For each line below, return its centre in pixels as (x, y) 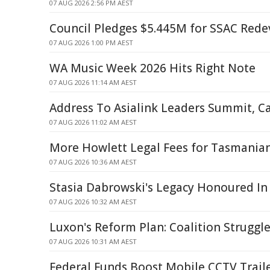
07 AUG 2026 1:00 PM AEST (91, 42)
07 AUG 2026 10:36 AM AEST (93, 162)
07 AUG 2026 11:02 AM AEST (93, 122)
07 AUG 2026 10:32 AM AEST (93, 202)
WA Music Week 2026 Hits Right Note (152, 68)
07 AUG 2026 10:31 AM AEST (93, 241)
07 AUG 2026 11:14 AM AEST (93, 82)
